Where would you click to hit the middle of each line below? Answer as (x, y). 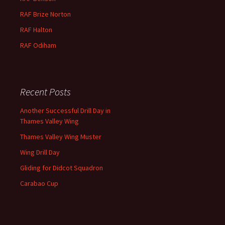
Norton (60, 14)
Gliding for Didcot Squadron (62, 168)
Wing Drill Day (40, 152)
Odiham (45, 45)
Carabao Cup (39, 183)
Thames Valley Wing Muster (61, 137)
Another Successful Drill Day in (65, 110)
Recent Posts (45, 92)
